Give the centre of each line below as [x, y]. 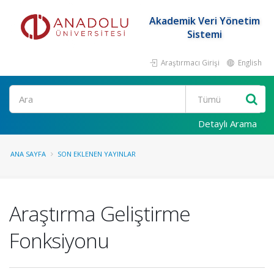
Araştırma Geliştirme [100, 213]
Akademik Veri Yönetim [204, 21]
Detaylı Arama [228, 124]
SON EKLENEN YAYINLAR [97, 154]
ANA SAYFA [28, 154]
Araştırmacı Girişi [189, 62]
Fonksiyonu [59, 240]
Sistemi [204, 34]
